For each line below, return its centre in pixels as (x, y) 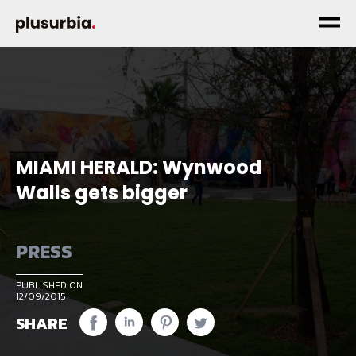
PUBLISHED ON (49, 285)
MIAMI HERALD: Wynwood (139, 167)
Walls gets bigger (102, 193)
